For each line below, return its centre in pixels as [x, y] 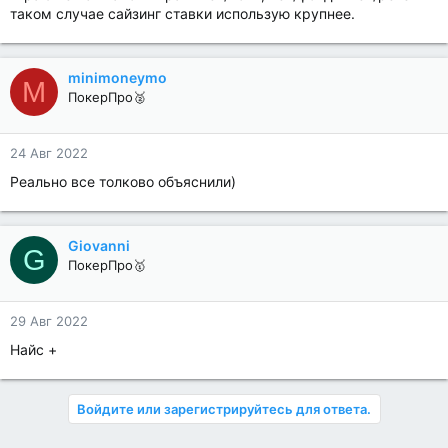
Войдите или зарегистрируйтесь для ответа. [223, 409]
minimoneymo [117, 77]
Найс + [33, 349]
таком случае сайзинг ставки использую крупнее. [182, 13]
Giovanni [99, 245]
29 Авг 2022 [49, 321]
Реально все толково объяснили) [123, 181]
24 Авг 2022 [49, 153]
